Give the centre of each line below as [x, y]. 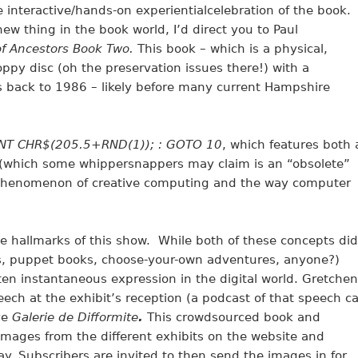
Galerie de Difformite [75, 318]
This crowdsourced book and [233, 318]
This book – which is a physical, [232, 49]
